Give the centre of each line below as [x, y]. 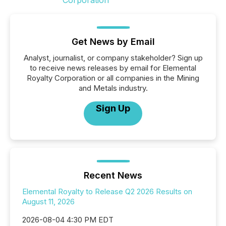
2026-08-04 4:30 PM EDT [68, 220]
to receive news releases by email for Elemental [113, 68]
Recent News [113, 175]
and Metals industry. [113, 88]
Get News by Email [113, 42]
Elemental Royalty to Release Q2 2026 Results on [107, 191]
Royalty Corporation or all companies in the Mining [113, 78]
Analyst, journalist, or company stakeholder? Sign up [113, 58]
